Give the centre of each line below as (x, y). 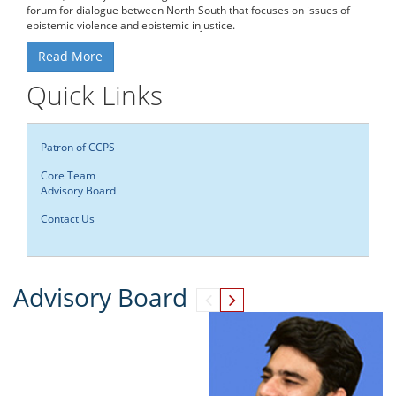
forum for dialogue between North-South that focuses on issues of (188, 10)
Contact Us (68, 218)
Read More (70, 56)
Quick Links (95, 95)
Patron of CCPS (78, 147)
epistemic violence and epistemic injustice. (131, 25)
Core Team (68, 175)
